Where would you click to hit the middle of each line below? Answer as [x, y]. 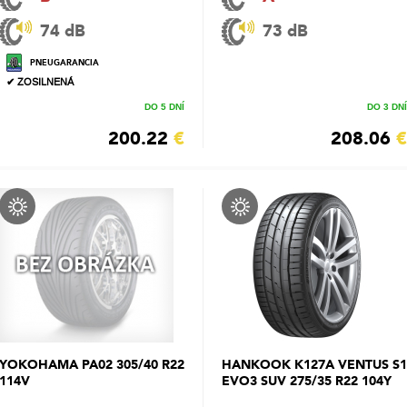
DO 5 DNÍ [164, 107]
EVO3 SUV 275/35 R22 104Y [307, 381]
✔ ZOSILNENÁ [40, 82]
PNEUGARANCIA [65, 63]
